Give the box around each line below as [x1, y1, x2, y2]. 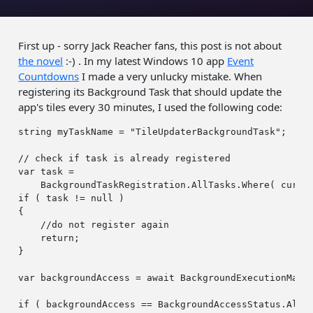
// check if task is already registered [18, 153, 231, 164]
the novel [18, 54, 64, 68]
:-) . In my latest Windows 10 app [63, 54, 228, 68]
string [18, 126, 52, 138]
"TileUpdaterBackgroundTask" [130, 126, 282, 138]
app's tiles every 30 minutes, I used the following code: [18, 100, 283, 115]
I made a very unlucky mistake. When [79, 69, 263, 84]
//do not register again [41, 219, 282, 231]
